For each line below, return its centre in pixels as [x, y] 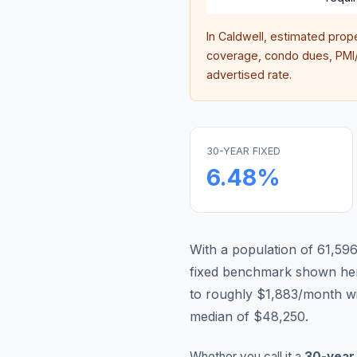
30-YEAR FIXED [243, 151]
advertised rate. [249, 75]
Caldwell [241, 36]
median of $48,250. [249, 316]
